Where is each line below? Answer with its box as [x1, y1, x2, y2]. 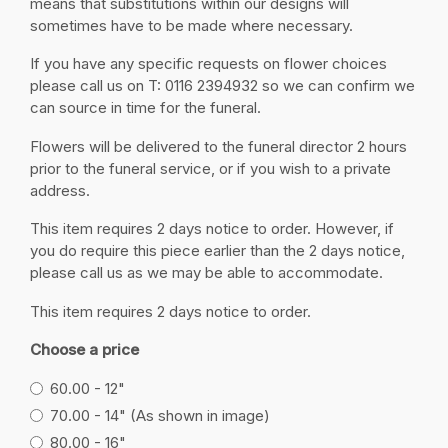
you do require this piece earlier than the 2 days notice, [30, 241, 405, 261]
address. [30, 180, 90, 200]
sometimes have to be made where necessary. [30, 15, 365, 35]
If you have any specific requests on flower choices [30, 54, 387, 74]
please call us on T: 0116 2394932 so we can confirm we [30, 76, 415, 96]
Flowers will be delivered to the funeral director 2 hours [30, 136, 407, 156]
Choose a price [30, 340, 139, 360]
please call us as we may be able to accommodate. [30, 263, 383, 283]
